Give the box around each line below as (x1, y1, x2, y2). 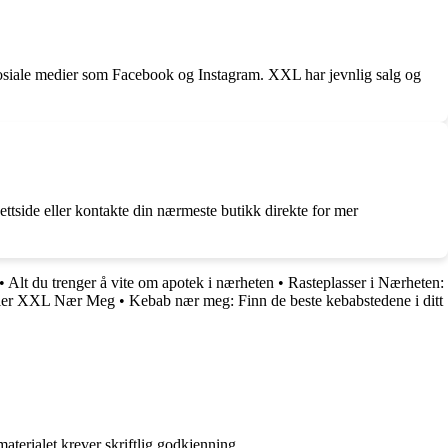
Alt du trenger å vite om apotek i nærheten (8, 273, 274, 291)
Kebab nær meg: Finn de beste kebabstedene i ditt (129, 291, 443, 309)
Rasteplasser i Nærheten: (288, 273, 444, 291)
